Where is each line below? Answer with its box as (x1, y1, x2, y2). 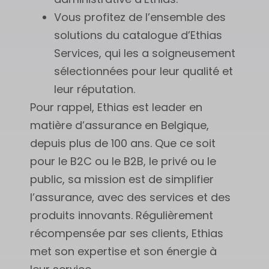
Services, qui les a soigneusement (54, 45, 235, 61)
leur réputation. (54, 81, 135, 97)
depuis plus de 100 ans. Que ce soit (30, 135, 216, 151)
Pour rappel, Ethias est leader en (30, 99, 202, 115)
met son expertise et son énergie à (30, 243, 217, 259)
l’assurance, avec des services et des (30, 189, 231, 205)
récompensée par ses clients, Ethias (30, 225, 223, 241)
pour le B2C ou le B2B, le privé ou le (30, 153, 216, 169)
